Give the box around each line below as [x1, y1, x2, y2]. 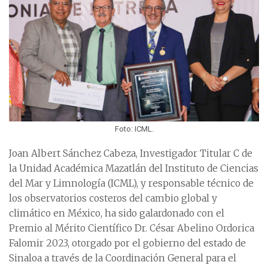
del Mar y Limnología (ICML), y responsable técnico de [9, 178, 254, 190]
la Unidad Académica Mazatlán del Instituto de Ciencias [9, 163, 258, 175]
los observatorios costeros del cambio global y [9, 193, 217, 205]
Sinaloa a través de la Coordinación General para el [9, 252, 236, 264]
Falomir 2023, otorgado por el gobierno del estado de [9, 237, 246, 249]
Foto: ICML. [114, 124, 154, 134]
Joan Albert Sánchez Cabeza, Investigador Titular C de [9, 148, 252, 160]
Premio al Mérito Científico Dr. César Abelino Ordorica [9, 223, 254, 234]
